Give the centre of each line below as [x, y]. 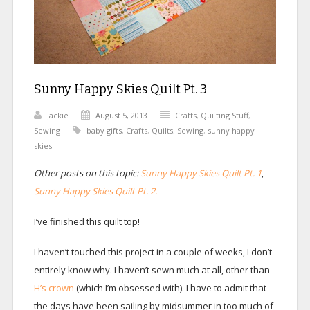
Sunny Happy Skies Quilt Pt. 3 [120, 90]
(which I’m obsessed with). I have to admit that [170, 288]
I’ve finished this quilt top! [86, 222]
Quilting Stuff [224, 116]
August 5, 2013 [121, 116]
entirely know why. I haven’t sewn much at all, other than [152, 270]
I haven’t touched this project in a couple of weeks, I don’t [153, 252]
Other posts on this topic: [87, 173]
